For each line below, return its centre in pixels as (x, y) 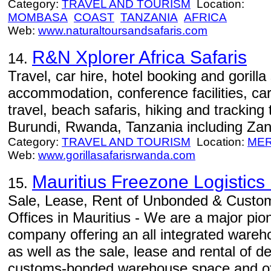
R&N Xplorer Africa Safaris (139, 57)
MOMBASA (38, 17)
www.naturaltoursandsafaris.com (123, 31)
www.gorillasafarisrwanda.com (117, 155)
